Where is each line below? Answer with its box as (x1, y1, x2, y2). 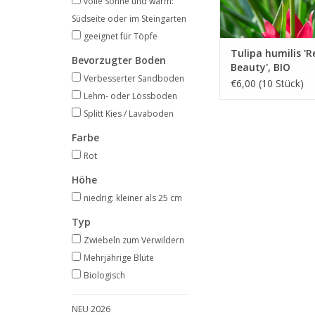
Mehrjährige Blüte (84, 252, 154, 264)
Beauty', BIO (231, 60, 290, 75)
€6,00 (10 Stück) (231, 77, 304, 91)
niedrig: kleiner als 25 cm (84, 192, 182, 204)
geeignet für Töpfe (84, 30, 157, 42)
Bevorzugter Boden (72, 53, 166, 67)
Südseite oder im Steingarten (72, 13, 186, 25)
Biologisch (84, 269, 125, 281)
